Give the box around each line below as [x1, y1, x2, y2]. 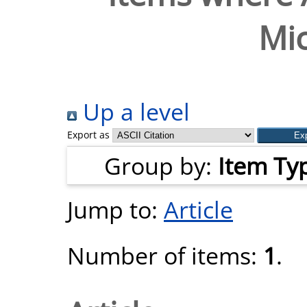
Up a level [77, 95, 190, 127]
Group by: [104, 149, 218, 182]
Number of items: [67, 239, 263, 271]
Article [164, 193, 233, 225]
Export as [67, 128, 110, 141]
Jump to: [67, 193, 164, 225]
